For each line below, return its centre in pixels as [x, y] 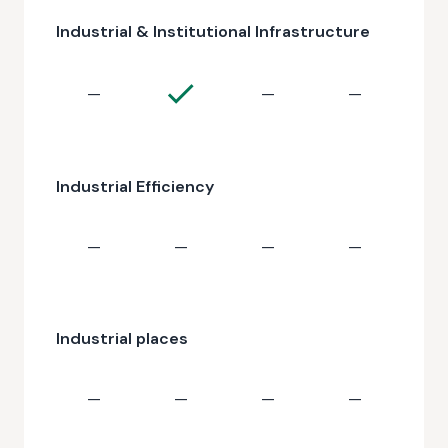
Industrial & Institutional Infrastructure [213, 31]
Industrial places [122, 338]
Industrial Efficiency [135, 186]
